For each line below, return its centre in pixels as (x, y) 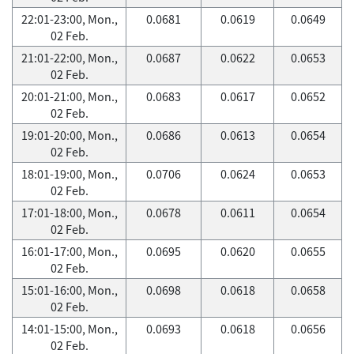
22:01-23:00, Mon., (69, 19)
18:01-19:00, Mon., (69, 174)
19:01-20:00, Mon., (69, 135)
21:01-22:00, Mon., (69, 58)
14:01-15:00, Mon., (69, 329)
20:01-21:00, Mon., (69, 96)
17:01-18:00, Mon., (69, 213)
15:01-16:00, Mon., (69, 290)
